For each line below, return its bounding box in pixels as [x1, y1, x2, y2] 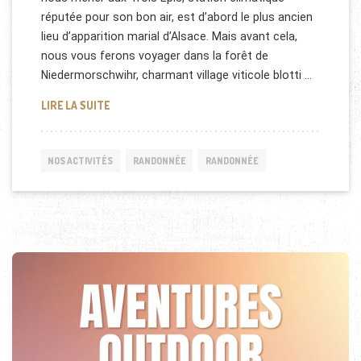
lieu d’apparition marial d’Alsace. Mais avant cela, [40, 29, 297, 43]
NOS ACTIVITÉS [48, 155, 114, 168]
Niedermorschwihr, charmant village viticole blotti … [40, 68, 312, 81]
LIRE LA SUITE [40, 98, 110, 113]
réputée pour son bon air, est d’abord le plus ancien [40, 10, 313, 23]
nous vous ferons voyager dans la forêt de [40, 48, 268, 62]
